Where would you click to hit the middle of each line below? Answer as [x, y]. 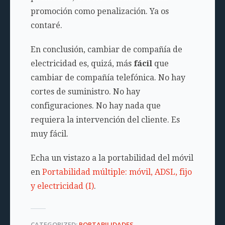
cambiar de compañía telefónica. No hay [108, 78]
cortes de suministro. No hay [85, 92]
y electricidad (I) [62, 186]
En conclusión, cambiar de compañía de [106, 49]
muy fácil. [49, 134]
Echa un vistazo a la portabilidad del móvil [112, 158]
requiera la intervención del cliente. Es [105, 120]
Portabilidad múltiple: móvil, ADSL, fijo [117, 172]
